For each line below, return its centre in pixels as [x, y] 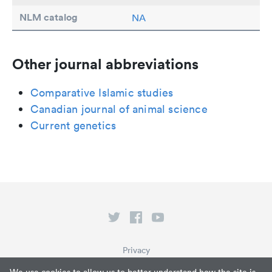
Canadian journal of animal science [119, 109]
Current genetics [73, 126]
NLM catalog [49, 18]
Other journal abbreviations [105, 64]
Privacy [136, 250]
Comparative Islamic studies [102, 93]
